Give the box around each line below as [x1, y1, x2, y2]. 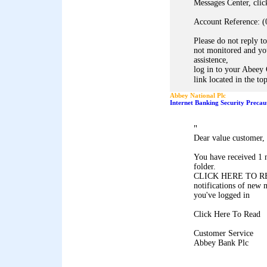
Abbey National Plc [170, 92, 226, 99]
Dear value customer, [194, 133, 265, 142]
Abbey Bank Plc [194, 238, 249, 247]
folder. [194, 162, 216, 171]
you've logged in [194, 191, 250, 200]
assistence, [194, 55, 228, 64]
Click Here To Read [194, 210, 260, 219]
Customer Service [194, 229, 253, 238]
